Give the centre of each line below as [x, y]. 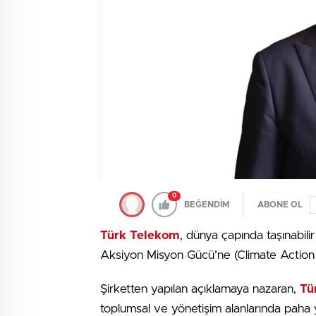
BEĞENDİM [207, 205]
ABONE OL [280, 205]
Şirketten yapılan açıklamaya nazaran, [200, 289]
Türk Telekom [140, 235]
